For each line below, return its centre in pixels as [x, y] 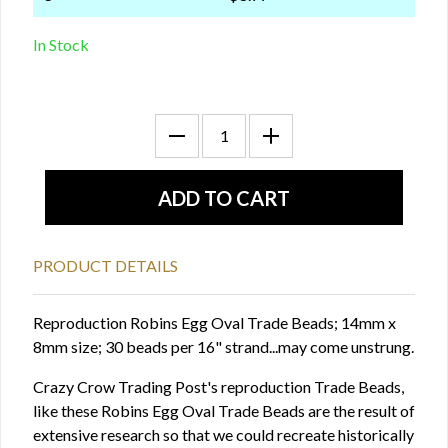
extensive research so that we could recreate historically [223, 434]
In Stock [61, 44]
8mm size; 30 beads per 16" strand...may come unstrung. [223, 346]
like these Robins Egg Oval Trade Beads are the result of [224, 410]
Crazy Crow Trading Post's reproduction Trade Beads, [218, 386]
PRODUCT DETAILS [105, 265]
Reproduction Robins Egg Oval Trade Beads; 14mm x [214, 322]
